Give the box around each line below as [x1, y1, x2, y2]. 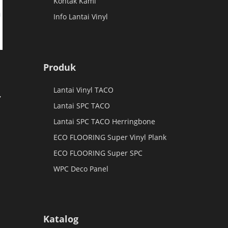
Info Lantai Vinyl [53, 12, 108, 22]
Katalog [43, 213, 78, 225]
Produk [43, 61, 76, 73]
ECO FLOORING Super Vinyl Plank [53, 132, 166, 142]
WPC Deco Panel [53, 163, 108, 174]
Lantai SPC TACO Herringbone [53, 116, 155, 126]
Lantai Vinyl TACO [53, 84, 113, 95]
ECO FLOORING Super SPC [53, 148, 142, 158]
